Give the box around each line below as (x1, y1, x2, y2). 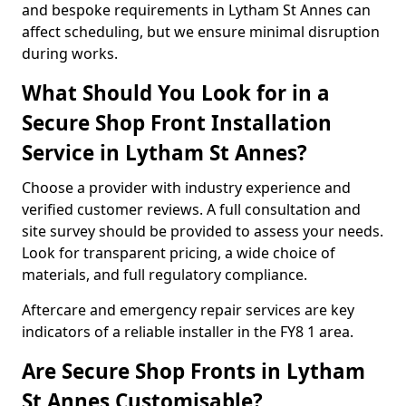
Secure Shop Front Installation (22, 109, 332, 137)
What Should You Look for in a (22, 79, 330, 107)
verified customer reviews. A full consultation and (22, 199, 361, 219)
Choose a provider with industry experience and (22, 178, 351, 198)
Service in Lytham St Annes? (22, 139, 307, 167)
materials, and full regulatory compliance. (22, 265, 307, 285)
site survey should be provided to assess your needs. (22, 221, 383, 241)
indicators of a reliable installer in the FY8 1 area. (22, 322, 353, 342)
